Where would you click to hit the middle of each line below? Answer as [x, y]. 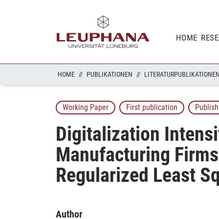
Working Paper [86, 108]
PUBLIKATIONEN [109, 74]
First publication [152, 108]
